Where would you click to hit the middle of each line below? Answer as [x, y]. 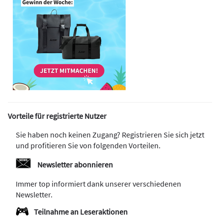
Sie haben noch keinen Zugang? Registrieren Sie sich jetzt [110, 135]
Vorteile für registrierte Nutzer [57, 116]
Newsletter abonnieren [75, 165]
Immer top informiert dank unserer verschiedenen [98, 184]
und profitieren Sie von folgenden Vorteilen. [88, 146]
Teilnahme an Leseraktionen [81, 212]
